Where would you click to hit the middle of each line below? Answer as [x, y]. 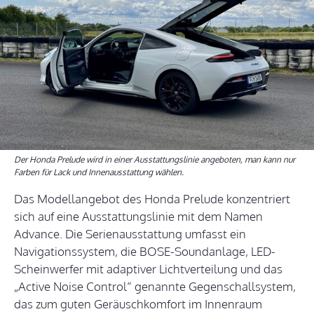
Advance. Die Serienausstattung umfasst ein [130, 234]
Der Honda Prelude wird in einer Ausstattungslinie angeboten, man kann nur [155, 160]
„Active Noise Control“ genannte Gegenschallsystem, [155, 287]
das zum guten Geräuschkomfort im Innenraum [138, 304]
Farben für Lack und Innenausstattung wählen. [99, 172]
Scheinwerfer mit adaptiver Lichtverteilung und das [148, 269]
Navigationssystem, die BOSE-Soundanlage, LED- [145, 252]
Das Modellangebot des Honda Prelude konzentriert [152, 199]
